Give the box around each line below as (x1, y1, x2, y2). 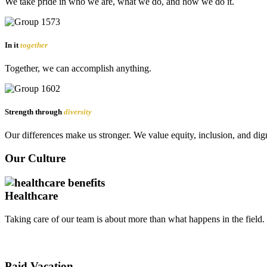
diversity (64, 107, 92, 117)
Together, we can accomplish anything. (5, 63, 151, 73)
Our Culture (5, 152, 66, 165)
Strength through (5, 107, 64, 117)
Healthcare (5, 189, 58, 202)
